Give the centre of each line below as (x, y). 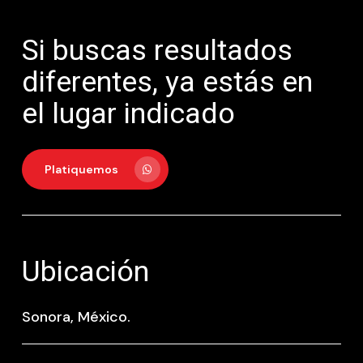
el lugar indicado (128, 113)
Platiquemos (81, 169)
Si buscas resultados (157, 50)
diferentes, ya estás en (167, 81)
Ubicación (85, 272)
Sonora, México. (76, 317)
